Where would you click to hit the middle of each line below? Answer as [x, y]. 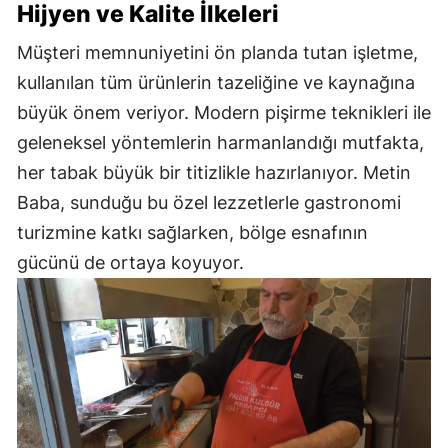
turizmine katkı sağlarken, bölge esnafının [192, 232]
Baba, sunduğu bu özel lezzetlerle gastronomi [209, 202]
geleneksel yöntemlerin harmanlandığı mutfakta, [220, 142]
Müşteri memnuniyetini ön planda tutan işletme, [217, 52]
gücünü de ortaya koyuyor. [130, 262]
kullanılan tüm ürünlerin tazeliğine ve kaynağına [216, 82]
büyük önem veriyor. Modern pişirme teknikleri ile [224, 112]
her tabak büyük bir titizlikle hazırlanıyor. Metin [214, 172]
